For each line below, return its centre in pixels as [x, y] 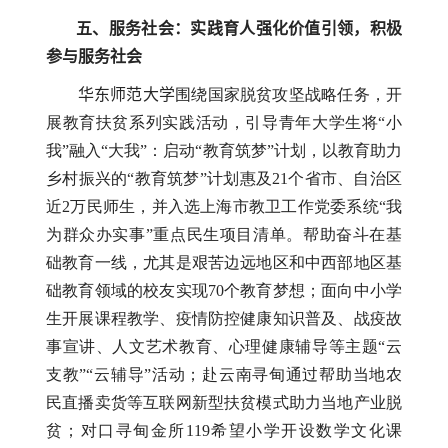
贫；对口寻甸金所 [116, 431]
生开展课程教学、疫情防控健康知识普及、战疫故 [224, 319]
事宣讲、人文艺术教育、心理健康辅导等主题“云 [224, 347]
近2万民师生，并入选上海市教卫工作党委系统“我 [224, 207]
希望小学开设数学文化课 [306, 431]
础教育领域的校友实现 [127, 291]
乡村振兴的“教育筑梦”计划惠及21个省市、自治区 [224, 179]
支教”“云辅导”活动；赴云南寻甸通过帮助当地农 [224, 375]
